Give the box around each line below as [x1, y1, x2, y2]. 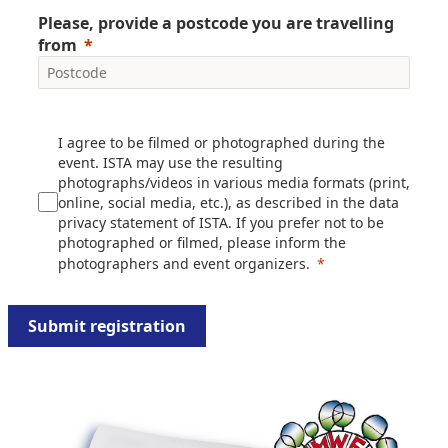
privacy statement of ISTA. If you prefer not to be [58, 213, 384, 233]
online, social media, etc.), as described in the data [58, 193, 399, 213]
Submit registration [28, 315, 186, 338]
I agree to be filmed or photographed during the [58, 133, 385, 153]
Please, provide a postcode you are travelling [38, 12, 394, 35]
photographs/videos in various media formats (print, [58, 173, 410, 193]
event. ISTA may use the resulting [58, 153, 283, 173]
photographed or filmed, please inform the [58, 233, 346, 253]
